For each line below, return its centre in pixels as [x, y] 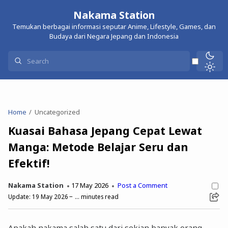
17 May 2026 [90, 186]
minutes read [99, 197]
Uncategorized [58, 112]
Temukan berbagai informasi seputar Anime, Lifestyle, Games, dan [114, 27]
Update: [20, 197]
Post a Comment [142, 186]
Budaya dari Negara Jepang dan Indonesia [114, 36]
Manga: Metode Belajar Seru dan [98, 147]
